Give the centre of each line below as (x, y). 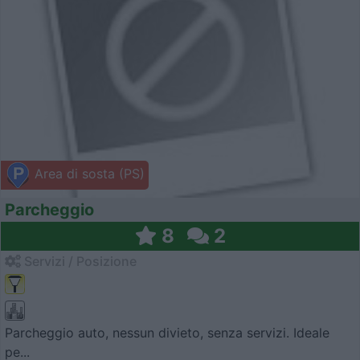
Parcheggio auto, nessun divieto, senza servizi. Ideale (167, 332)
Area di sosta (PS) (88, 174)
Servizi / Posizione (79, 262)
